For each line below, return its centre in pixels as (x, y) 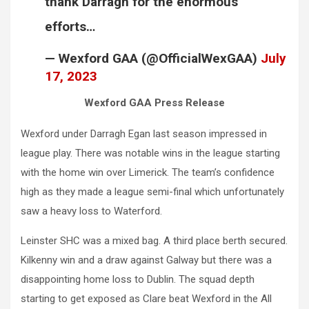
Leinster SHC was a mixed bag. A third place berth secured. (154, 241)
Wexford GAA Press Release (154, 103)
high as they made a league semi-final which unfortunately (152, 192)
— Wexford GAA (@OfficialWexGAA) (153, 59)
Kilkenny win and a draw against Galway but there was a (146, 260)
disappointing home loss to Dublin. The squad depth (138, 280)
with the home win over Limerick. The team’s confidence (148, 173)
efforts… (70, 27)
